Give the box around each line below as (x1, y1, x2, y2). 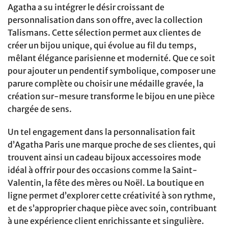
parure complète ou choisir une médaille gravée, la (8, 78, 204, 89)
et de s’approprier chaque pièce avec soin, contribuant (8, 203, 217, 214)
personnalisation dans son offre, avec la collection (8, 14, 203, 25)
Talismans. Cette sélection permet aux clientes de (8, 27, 201, 38)
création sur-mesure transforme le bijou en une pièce (8, 91, 215, 101)
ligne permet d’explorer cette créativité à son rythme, (8, 190, 215, 201)
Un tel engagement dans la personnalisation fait (8, 127, 195, 137)
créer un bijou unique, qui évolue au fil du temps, (8, 40, 196, 50)
